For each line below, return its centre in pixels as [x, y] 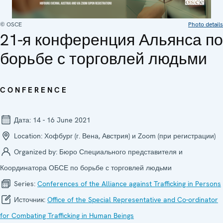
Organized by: [36, 152]
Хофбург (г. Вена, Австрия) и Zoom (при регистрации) [130, 136]
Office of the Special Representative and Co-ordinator [133, 199]
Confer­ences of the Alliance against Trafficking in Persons [129, 183]
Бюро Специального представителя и [121, 152]
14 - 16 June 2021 [62, 120]
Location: [28, 136]
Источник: [30, 199]
